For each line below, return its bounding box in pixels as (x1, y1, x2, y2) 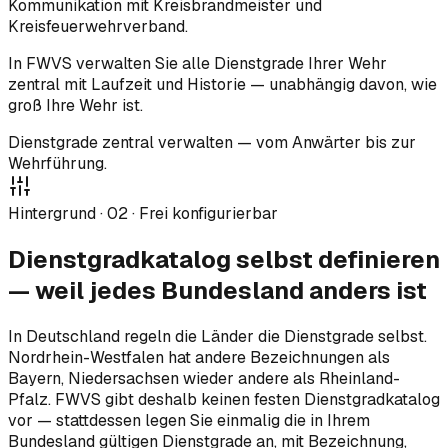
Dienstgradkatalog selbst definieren (8, 243, 440, 275)
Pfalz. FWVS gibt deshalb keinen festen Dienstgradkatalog (8, 388, 440, 410)
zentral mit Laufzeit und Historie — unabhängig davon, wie (8, 73, 437, 95)
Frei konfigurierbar (139, 202, 278, 224)
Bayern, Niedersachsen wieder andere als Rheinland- (8, 367, 400, 389)
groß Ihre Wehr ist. (8, 94, 143, 116)
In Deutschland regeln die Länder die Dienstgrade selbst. (8, 325, 427, 347)
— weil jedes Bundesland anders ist (8, 274, 427, 306)
